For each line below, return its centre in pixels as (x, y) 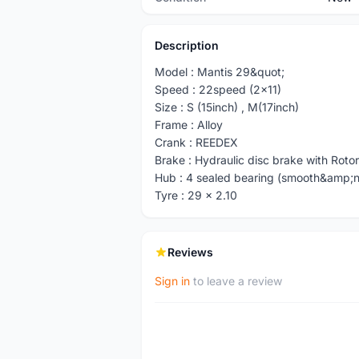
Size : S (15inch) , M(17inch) (227, 107)
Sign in (172, 281)
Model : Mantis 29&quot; (220, 72)
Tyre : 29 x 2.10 (196, 195)
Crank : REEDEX (196, 142)
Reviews (190, 252)
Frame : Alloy (189, 125)
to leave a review (236, 281)
